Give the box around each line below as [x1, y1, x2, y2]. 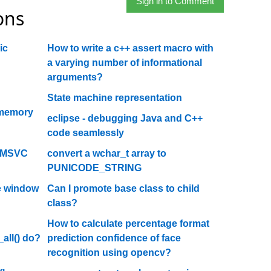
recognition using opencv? [47, 247, 172, 258]
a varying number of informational [47, 57, 203, 68]
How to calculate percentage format [47, 218, 210, 229]
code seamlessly [47, 128, 125, 138]
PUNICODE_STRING [47, 163, 142, 173]
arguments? [47, 72, 103, 82]
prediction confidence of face [47, 233, 181, 243]
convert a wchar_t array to [47, 148, 167, 158]
